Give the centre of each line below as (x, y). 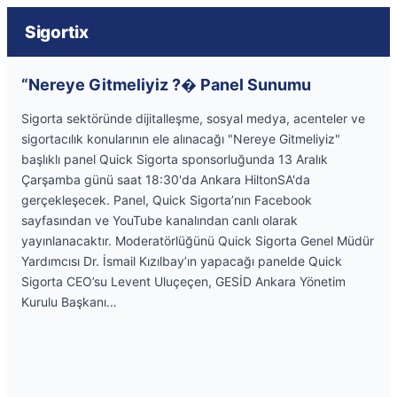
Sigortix (57, 32)
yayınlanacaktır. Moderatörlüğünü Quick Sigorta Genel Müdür (198, 241)
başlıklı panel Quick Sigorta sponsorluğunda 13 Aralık (175, 159)
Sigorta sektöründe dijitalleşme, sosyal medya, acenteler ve (193, 118)
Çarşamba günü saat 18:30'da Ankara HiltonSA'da (166, 179)
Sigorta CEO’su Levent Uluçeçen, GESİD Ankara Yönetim (183, 281)
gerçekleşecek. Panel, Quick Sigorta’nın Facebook (167, 200)
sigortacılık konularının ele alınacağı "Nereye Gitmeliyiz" (181, 139)
